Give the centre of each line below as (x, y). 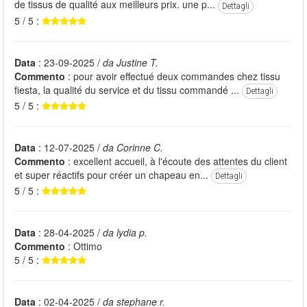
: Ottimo (84, 246)
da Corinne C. (133, 147)
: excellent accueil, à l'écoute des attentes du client (176, 161)
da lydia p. (125, 233)
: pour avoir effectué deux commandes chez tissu (173, 76)
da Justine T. (131, 62)
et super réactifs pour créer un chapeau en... (113, 174)
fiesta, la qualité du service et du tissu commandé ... (128, 89)
